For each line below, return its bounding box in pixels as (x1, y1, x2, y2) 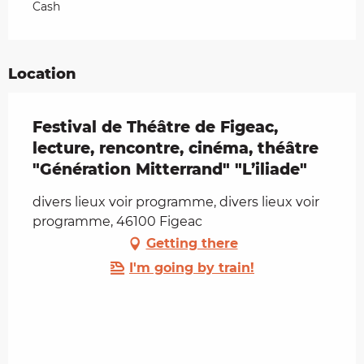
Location (8, 65, 76, 84)
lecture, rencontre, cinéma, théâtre (32, 139, 318, 158)
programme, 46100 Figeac (32, 214, 202, 230)
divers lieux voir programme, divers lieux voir (32, 194, 319, 210)
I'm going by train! (129, 260, 254, 276)
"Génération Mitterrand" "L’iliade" (32, 160, 307, 180)
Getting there (145, 236, 238, 252)
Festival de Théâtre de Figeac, (32, 118, 278, 137)
